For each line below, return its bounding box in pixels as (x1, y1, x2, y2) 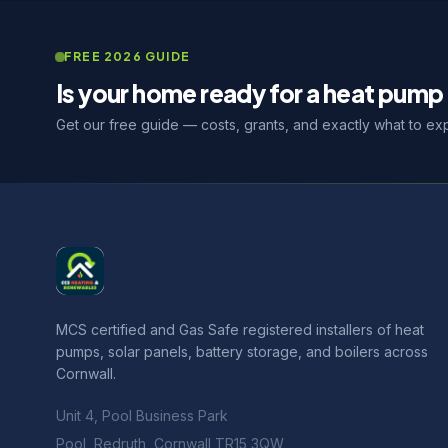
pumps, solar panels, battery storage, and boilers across (56, 343, 428, 360)
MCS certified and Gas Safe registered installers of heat (56, 321, 424, 338)
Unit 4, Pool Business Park (56, 407, 228, 424)
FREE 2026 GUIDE (64, 49, 190, 64)
